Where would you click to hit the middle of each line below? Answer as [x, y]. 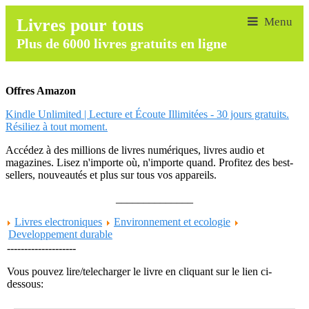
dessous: [25, 284]
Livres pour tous [80, 25]
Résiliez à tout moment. [57, 127]
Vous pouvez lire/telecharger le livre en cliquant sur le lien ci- [139, 271]
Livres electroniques [58, 222]
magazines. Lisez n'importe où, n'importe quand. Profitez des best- [149, 162]
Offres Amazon [41, 91]
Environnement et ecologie [172, 222]
